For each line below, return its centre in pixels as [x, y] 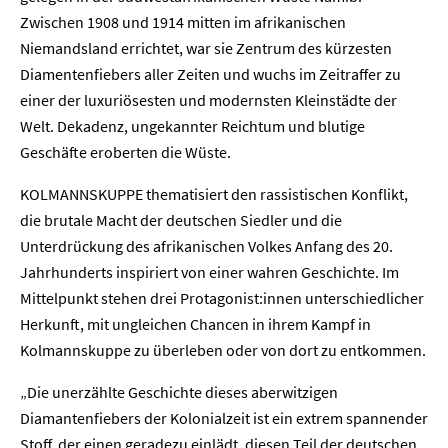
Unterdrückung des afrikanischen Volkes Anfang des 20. [206, 246]
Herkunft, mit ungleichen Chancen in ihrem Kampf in [195, 324]
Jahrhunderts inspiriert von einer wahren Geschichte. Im [209, 272]
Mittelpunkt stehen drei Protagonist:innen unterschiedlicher [222, 298]
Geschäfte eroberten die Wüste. [125, 152]
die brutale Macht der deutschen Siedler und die [181, 220]
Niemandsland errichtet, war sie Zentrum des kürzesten [206, 48]
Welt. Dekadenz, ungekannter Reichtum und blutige [192, 126]
